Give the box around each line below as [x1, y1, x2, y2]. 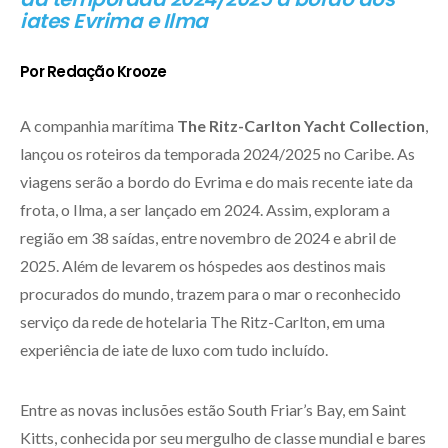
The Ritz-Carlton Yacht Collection [177, 115, 425, 135]
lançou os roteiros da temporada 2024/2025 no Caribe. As [20, 143, 415, 163]
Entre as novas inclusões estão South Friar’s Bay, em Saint [20, 399, 406, 419]
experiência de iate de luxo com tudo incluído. [20, 339, 328, 359]
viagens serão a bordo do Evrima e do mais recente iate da [20, 171, 413, 191]
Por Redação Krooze [20, 60, 167, 82]
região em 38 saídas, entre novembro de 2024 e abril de [20, 227, 396, 247]
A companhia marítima [20, 115, 177, 135]
